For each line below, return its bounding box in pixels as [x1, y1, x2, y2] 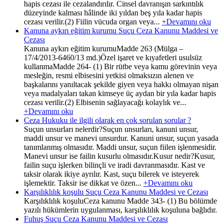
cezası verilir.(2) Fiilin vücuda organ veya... [24, 17, 162, 26]
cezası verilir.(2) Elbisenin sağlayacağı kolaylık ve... [24, 98, 186, 107]
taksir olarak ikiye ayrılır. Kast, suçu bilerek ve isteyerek [24, 169, 199, 178]
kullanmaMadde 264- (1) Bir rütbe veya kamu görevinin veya [24, 62, 217, 71]
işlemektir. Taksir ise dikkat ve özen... [24, 178, 143, 187]
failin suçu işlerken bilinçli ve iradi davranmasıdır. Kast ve [24, 160, 205, 169]
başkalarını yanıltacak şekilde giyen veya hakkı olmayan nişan [24, 80, 219, 89]
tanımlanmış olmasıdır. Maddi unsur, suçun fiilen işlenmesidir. [24, 142, 217, 151]
